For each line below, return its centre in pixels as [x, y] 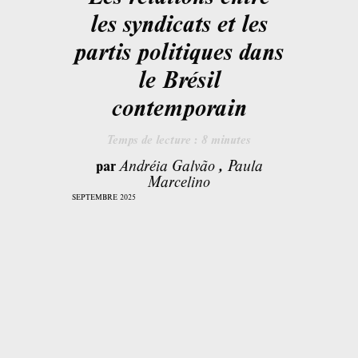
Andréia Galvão [167, 165]
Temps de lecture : [154, 139]
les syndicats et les [179, 22]
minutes [229, 139]
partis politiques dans [179, 50]
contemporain [179, 106]
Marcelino [179, 181]
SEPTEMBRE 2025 [103, 197]
